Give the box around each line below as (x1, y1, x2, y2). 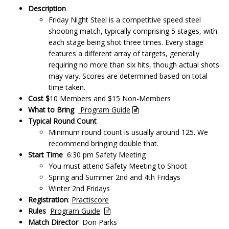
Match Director (28, 217, 80, 227)
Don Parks (80, 217, 117, 227)
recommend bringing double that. (49, 139, 158, 148)
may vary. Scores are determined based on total (49, 71, 208, 81)
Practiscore (72, 195, 109, 204)
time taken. (49, 82, 85, 92)
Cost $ (28, 94, 50, 103)
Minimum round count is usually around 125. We (49, 127, 208, 137)
